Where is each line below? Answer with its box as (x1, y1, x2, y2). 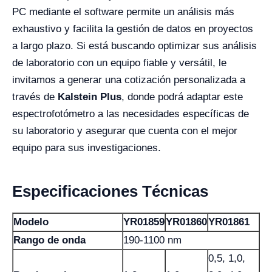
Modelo (13, 216, 49, 228)
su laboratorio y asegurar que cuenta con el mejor (12, 125, 237, 137)
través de (12, 91, 58, 103)
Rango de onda (13, 234, 86, 246)
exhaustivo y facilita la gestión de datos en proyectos (12, 23, 253, 35)
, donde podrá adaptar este (121, 91, 243, 103)
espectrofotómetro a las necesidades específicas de (12, 108, 249, 120)
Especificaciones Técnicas (12, 182, 208, 200)
